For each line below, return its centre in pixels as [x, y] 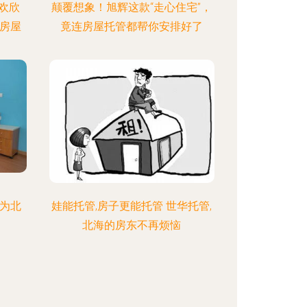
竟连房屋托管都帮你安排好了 [132, 26]
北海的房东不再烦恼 [132, 225]
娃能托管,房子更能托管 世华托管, [132, 206]
